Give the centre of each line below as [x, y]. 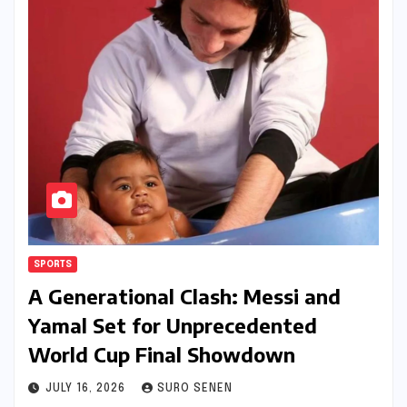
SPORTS [53, 265]
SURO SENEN [195, 389]
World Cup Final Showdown [162, 355]
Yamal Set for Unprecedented [173, 326]
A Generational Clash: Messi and [184, 297]
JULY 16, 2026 [87, 389]
